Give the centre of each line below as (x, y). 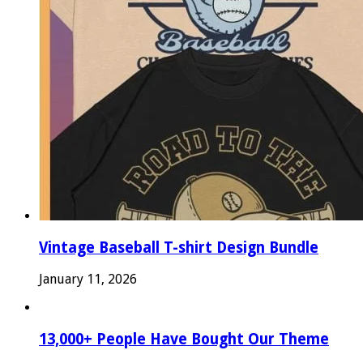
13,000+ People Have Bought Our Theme (184, 339)
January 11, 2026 (88, 279)
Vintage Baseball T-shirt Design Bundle (179, 248)
